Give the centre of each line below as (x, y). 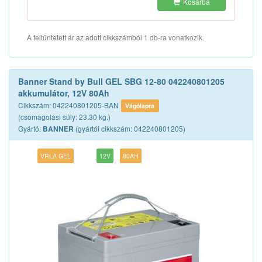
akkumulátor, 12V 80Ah (64, 93)
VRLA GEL (56, 156)
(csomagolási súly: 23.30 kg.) (64, 117)
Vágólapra (140, 106)
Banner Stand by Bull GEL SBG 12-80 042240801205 (121, 81)
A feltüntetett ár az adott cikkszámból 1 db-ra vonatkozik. (116, 37)
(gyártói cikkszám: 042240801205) (130, 128)
